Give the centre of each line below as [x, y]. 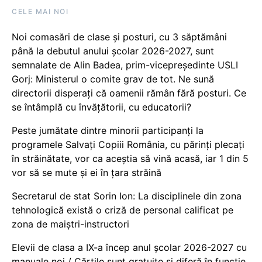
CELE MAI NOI [40, 11]
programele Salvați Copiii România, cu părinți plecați [128, 144]
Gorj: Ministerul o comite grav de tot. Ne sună [113, 79]
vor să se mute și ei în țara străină [87, 173]
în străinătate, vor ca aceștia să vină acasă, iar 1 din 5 [130, 158]
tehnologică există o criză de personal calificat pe [123, 210]
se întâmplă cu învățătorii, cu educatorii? [101, 107]
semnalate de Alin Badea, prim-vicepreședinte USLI [125, 65]
